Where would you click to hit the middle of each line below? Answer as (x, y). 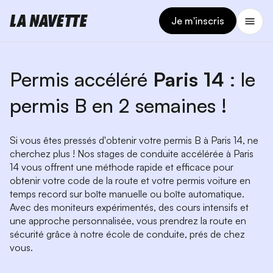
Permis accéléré (81, 79)
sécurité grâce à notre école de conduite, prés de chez (127, 234)
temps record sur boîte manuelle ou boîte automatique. (127, 194)
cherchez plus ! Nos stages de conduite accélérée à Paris (132, 154)
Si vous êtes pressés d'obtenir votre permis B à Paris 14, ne (134, 140)
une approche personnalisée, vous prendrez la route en (128, 221)
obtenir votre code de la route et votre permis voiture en (130, 180)
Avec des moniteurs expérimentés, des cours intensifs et (129, 207)
